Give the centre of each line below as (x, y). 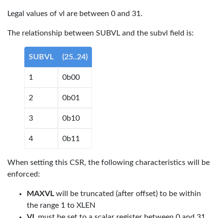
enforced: (24, 174)
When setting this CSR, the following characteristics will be (109, 163)
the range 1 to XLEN (61, 205)
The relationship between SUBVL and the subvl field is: (100, 33)
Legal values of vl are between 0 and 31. (75, 14)
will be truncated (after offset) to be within (127, 194)
